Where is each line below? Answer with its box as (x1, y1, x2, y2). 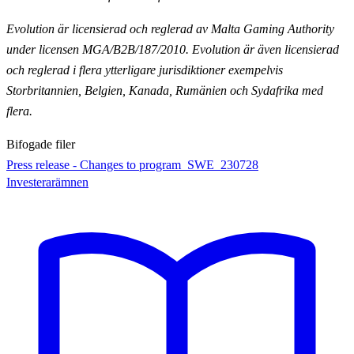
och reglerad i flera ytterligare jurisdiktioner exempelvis (6, 63, 283, 77)
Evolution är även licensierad (192, 43, 339, 57)
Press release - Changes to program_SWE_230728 (6, 158, 258, 172)
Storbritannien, (6, 84, 85, 98)
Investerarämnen (6, 175, 88, 190)
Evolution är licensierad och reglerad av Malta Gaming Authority (6, 22, 334, 36)
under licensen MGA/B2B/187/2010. (6, 43, 192, 57)
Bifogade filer (6, 137, 75, 152)
